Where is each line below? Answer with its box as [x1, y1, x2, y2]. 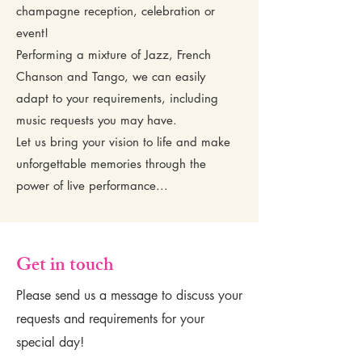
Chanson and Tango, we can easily [16, 69, 205, 84]
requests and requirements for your [16, 310, 204, 327]
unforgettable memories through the [16, 156, 206, 171]
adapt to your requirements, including [16, 90, 218, 106]
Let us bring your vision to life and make [16, 134, 230, 149]
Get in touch [16, 250, 114, 284]
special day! [16, 334, 84, 351]
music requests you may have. [16, 112, 181, 128]
